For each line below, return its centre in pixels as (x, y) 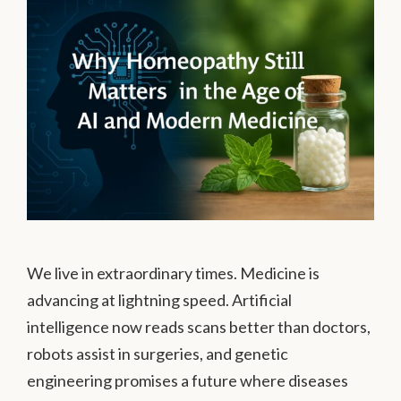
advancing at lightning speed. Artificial (159, 300)
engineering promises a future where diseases (188, 381)
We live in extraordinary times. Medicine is (173, 273)
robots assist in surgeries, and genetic (158, 354)
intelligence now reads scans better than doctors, (199, 327)
